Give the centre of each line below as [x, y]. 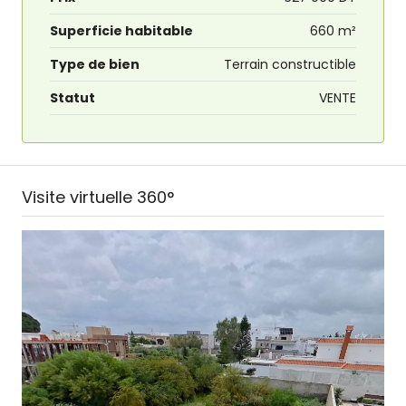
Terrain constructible [290, 65]
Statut [72, 98]
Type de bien [95, 65]
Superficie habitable [121, 31]
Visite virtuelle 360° [98, 198]
